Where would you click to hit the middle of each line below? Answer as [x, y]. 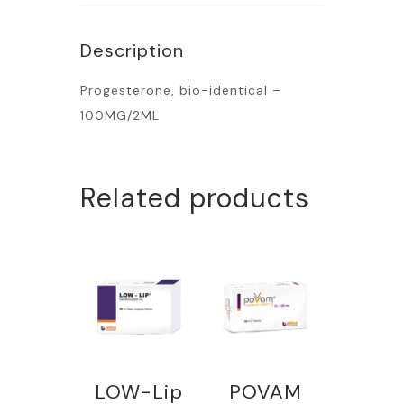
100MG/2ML [120, 116]
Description [132, 51]
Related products [195, 198]
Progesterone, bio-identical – [181, 91]
